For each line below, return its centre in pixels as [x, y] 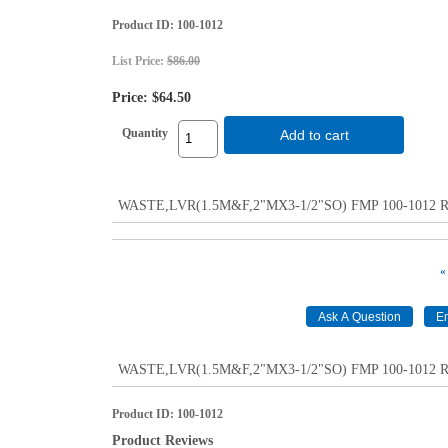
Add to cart [314, 134]
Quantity [145, 132]
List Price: [139, 60]
